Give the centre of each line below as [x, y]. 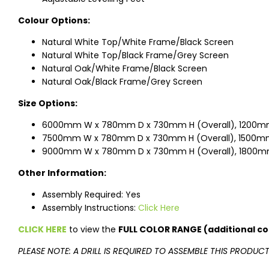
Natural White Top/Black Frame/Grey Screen [135, 56]
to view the [92, 230]
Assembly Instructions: [90, 208]
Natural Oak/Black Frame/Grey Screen [122, 82]
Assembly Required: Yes [91, 195]
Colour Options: [54, 21]
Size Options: [48, 104]
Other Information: [62, 173]
